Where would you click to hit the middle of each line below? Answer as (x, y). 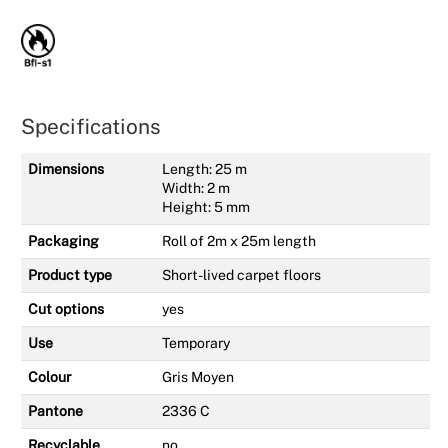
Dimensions (66, 168)
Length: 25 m (204, 168)
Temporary (196, 342)
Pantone (55, 410)
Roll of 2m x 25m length (239, 240)
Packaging (63, 240)
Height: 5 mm (206, 206)
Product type (70, 274)
